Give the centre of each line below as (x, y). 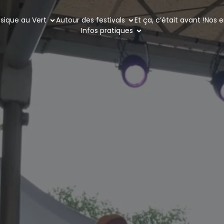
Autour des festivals (90, 20)
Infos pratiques (107, 30)
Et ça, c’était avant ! (169, 20)
